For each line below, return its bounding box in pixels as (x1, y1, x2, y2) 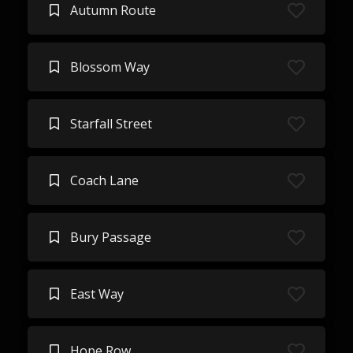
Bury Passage (69, 229, 151, 246)
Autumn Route (69, 2, 156, 19)
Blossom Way (69, 58, 150, 76)
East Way (69, 285, 124, 303)
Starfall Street (69, 115, 152, 132)
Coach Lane (69, 172, 139, 189)
